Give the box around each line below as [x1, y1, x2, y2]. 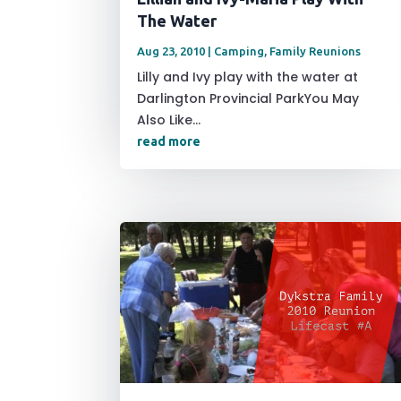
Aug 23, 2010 [137, 45, 206, 58]
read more [137, 134, 201, 149]
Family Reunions [269, 45, 362, 58]
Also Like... [137, 111, 201, 130]
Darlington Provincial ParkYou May [137, 90, 360, 108]
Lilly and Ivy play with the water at [137, 68, 359, 87]
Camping [214, 45, 265, 58]
